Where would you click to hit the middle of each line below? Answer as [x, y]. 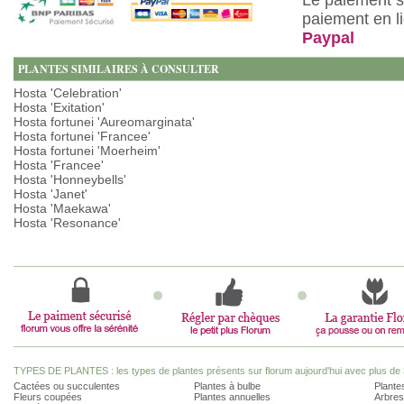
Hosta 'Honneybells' [70, 179]
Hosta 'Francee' [59, 165]
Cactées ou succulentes [67, 386]
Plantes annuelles [232, 397]
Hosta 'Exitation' [59, 107]
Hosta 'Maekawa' [62, 208]
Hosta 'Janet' [50, 194]
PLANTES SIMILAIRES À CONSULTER [119, 69]
